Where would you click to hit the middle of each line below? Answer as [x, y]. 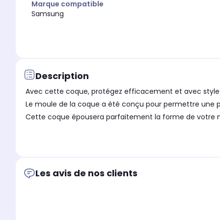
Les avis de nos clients [86, 173]
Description [62, 76]
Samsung [48, 14]
